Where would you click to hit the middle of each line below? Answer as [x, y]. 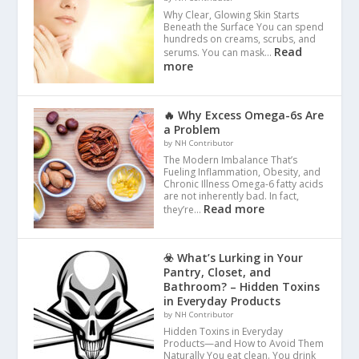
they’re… [184, 209]
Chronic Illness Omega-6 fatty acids [244, 184]
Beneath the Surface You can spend [244, 26]
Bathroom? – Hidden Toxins [242, 286]
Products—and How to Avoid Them [244, 343]
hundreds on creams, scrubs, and [240, 38]
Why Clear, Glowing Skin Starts [232, 14]
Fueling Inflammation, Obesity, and [242, 171]
